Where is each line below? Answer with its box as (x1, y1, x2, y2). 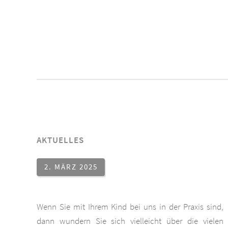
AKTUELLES (37, 134, 84, 146)
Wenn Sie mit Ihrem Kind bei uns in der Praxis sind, (37, 201, 223, 212)
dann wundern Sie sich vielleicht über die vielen (37, 215, 223, 226)
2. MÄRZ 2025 (44, 162, 98, 172)
